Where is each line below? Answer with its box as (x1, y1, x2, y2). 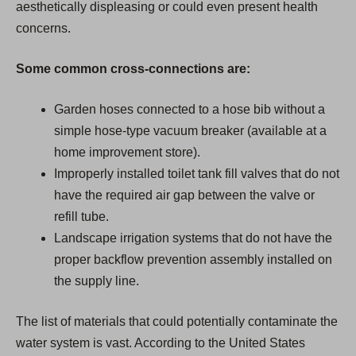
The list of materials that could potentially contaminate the (16, 315, 338, 329)
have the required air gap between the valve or (54, 188, 315, 203)
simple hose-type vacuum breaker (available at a (54, 124, 327, 138)
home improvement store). (54, 145, 200, 160)
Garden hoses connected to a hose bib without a (54, 103, 325, 117)
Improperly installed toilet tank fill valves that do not (54, 167, 339, 181)
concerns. (16, 21, 71, 36)
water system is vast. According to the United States (16, 336, 305, 350)
